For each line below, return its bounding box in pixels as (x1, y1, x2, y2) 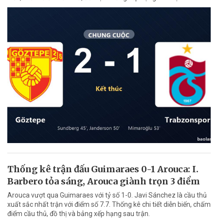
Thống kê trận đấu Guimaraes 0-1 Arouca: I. (7, 163, 199, 175)
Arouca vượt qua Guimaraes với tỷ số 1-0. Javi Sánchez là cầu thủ (7, 191, 207, 199)
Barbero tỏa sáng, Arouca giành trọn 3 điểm (7, 175, 200, 187)
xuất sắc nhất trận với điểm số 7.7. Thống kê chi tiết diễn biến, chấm (7, 200, 211, 208)
